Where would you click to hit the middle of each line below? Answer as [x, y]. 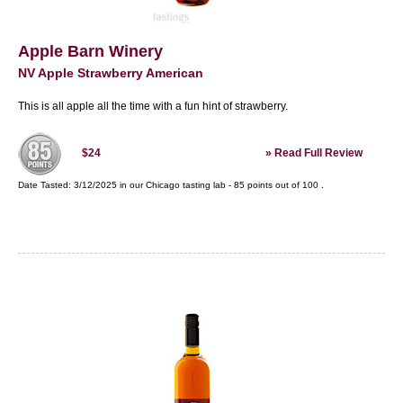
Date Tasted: [46, 185]
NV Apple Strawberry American [111, 73]
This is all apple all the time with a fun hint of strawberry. [153, 106]
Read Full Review [318, 153]
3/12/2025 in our [110, 185]
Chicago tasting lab [186, 185]
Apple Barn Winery [90, 51]
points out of [273, 185]
